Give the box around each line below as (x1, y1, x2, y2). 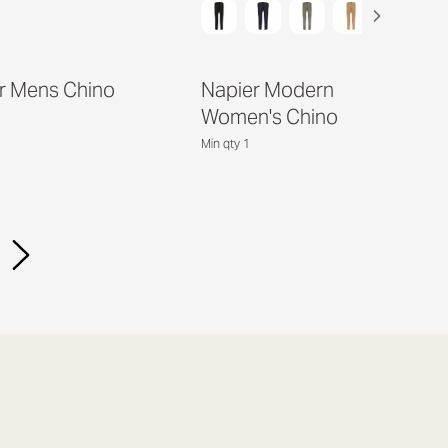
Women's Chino (200, 103, 338, 130)
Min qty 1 (200, 135, 250, 151)
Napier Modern (200, 76, 334, 103)
